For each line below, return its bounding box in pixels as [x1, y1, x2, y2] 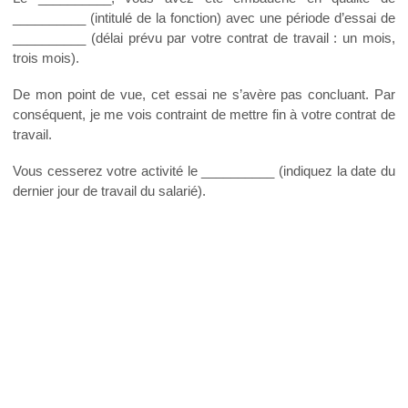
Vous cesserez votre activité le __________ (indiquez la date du [13, 163, 395, 179]
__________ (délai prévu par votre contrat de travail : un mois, [13, 30, 395, 46]
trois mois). [13, 50, 79, 66]
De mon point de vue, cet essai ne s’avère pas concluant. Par [13, 87, 395, 103]
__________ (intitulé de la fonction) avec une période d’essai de [13, 10, 395, 26]
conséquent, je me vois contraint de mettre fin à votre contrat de [13, 107, 395, 123]
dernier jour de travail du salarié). [13, 183, 206, 199]
